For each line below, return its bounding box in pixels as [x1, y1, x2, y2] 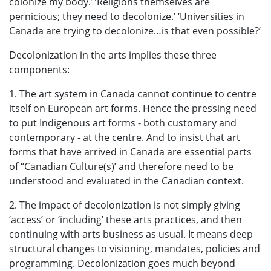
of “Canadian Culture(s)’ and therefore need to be [9, 159, 233, 173]
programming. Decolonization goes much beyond [9, 256, 235, 270]
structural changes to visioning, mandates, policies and [9, 241, 260, 255]
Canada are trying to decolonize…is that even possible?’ [9, 24, 261, 38]
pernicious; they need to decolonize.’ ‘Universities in [9, 9, 244, 23]
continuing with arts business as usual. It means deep [9, 227, 253, 241]
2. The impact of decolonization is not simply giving [9, 198, 240, 212]
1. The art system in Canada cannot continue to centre [9, 87, 256, 100]
